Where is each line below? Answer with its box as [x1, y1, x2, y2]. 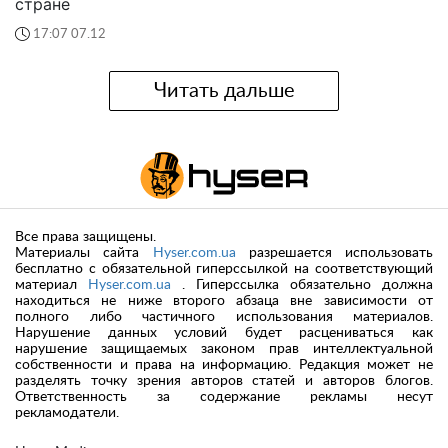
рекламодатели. [15, 406, 119, 421]
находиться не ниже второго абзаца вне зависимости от [15, 294, 433, 309]
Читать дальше [153, 80, 295, 101]
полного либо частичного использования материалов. [15, 310, 433, 325]
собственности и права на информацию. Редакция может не [15, 358, 433, 373]
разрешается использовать [235, 246, 433, 261]
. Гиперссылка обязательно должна [171, 278, 433, 293]
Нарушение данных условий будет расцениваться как [15, 326, 433, 341]
